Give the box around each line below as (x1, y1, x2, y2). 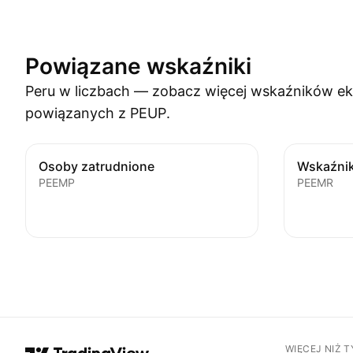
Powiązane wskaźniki (25, 53, 251, 80)
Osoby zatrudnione (39, 158, 154, 174)
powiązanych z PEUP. (25, 105, 170, 121)
